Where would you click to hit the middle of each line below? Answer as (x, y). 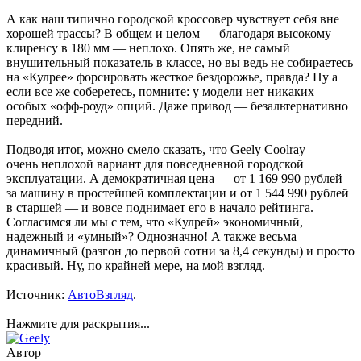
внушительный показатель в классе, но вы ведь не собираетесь (180, 63)
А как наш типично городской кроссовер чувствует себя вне (173, 19)
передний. (35, 121)
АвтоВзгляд (100, 295)
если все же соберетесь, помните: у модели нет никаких (160, 92)
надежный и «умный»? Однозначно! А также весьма (151, 237)
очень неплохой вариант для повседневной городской (155, 164)
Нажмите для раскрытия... (78, 324)
